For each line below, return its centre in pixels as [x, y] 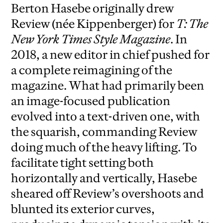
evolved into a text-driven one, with [106, 116]
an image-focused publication [91, 101]
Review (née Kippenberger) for [94, 24]
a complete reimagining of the [92, 70]
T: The [192, 24]
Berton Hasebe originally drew [93, 8]
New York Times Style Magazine [91, 39]
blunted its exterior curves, [83, 209]
